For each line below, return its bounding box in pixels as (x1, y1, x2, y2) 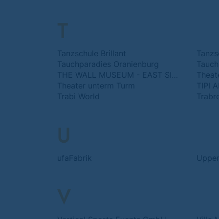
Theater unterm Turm (57, 81, 135, 90)
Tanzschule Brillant (57, 48, 126, 58)
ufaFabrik (57, 153, 92, 163)
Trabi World (57, 91, 100, 101)
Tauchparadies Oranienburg (57, 59, 159, 69)
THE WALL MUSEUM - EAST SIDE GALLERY (172, 70, 178, 80)
